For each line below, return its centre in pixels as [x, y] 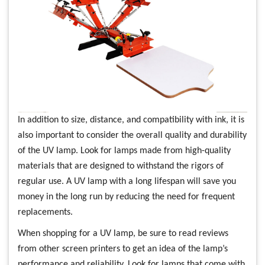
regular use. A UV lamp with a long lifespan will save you [127, 181]
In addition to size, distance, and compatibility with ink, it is [131, 120]
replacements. [45, 212]
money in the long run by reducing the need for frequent [126, 197]
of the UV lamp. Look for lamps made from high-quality [124, 151]
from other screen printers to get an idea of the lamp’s [123, 249]
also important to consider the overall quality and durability [132, 135]
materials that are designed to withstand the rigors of [121, 166]
